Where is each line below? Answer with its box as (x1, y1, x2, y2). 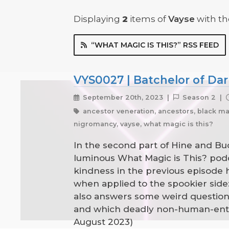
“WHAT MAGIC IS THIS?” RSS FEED (91, 40, 219, 50)
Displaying (74, 14, 122, 24)
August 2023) (74, 217, 133, 227)
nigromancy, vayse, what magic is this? (74, 120, 213, 128)
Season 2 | (180, 94, 226, 101)
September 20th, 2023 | (81, 94, 174, 101)
